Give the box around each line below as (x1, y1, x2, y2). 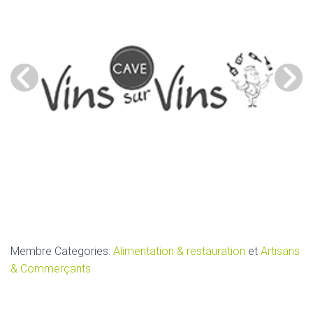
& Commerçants (10, 261, 91, 275)
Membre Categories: (10, 244, 113, 258)
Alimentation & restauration (113, 244, 245, 258)
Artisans (261, 244, 300, 258)
